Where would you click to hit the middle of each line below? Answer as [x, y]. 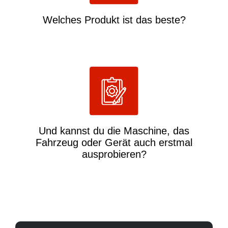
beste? [170, 20]
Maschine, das [156, 131]
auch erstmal [163, 142]
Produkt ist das [118, 20]
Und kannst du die [81, 131]
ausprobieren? [114, 154]
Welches [62, 20]
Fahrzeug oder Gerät [85, 142]
